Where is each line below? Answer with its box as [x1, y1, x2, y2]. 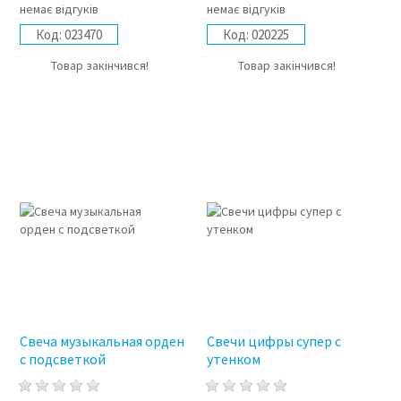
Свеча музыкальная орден [19, 332, 184, 351]
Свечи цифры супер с [207, 332, 342, 351]
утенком [207, 350, 261, 369]
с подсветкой [19, 350, 106, 369]
